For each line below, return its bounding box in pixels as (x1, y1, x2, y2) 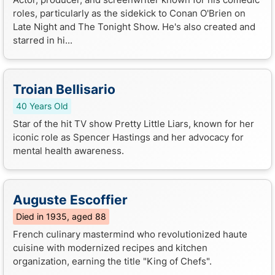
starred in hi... (13, 34, 72, 46)
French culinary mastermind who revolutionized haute (13, 228, 247, 240)
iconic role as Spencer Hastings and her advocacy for (13, 131, 244, 143)
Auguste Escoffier (13, 192, 128, 207)
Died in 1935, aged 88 (16, 211, 106, 222)
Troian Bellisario (13, 81, 115, 97)
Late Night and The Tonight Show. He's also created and (13, 20, 255, 33)
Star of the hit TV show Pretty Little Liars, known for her (13, 117, 254, 130)
